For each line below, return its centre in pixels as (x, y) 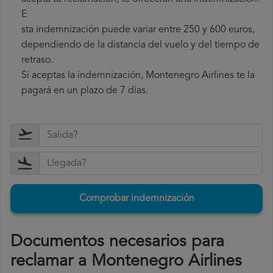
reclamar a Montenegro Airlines (126, 262)
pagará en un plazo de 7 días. (85, 91)
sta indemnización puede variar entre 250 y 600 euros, (138, 30)
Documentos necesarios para (117, 243)
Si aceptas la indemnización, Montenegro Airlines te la (138, 76)
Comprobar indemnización (136, 199)
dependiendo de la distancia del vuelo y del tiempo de (140, 45)
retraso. (37, 61)
